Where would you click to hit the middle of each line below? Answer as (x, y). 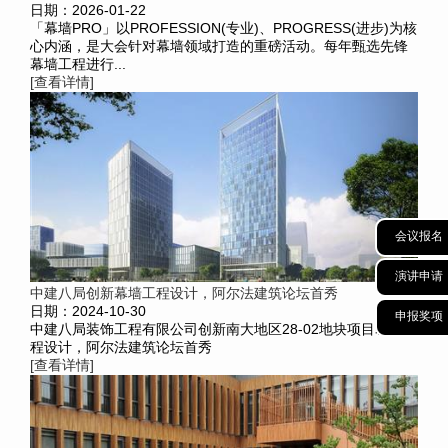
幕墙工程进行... (78, 63)
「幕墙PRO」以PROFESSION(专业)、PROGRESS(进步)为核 (223, 27)
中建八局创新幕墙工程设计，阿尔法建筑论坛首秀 (184, 292)
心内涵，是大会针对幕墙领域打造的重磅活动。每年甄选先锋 (219, 45)
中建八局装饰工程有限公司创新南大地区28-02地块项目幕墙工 (223, 328)
